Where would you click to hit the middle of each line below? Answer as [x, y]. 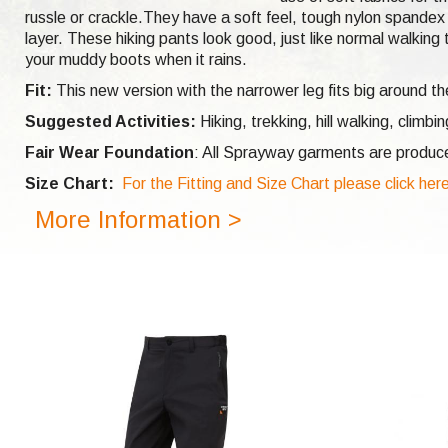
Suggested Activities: [110, 121]
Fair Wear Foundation [109, 152]
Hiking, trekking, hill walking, [297, 121]
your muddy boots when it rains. [136, 59]
